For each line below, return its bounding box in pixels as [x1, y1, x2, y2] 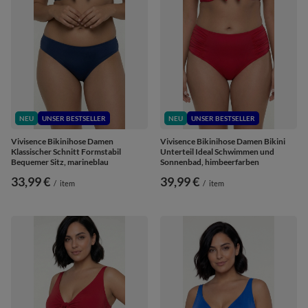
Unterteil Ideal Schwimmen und [160, 146, 274, 157]
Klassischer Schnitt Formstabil [11, 146, 121, 157]
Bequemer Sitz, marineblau [11, 156, 109, 167]
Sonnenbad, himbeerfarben [160, 156, 259, 167]
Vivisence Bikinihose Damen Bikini [160, 135, 285, 146]
